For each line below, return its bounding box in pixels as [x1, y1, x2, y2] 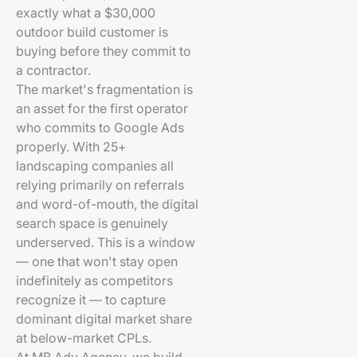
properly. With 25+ [16, 139, 127, 155]
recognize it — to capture [16, 292, 166, 308]
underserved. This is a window [16, 234, 195, 250]
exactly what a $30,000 [16, 5, 155, 21]
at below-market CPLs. [16, 330, 151, 346]
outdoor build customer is [16, 24, 168, 40]
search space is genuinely [16, 215, 168, 231]
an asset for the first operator [16, 100, 188, 116]
